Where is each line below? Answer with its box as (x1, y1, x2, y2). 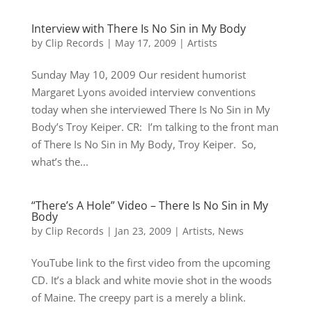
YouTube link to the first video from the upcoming (31, 255, 270, 270)
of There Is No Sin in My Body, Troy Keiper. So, (31, 136, 256, 151)
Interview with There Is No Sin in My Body (31, 20, 246, 36)
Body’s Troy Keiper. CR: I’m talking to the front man (31, 119, 279, 134)
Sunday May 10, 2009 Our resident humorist (31, 67, 246, 81)
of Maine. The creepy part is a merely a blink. (31, 290, 246, 304)
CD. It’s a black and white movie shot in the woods (31, 272, 272, 287)
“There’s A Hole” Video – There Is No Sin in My (31, 197, 268, 213)
